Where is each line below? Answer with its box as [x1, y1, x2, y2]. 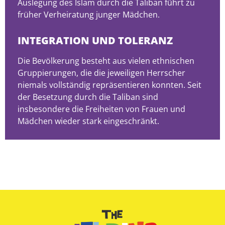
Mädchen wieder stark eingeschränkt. [18, 116, 159, 127]
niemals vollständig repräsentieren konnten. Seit [18, 79, 201, 91]
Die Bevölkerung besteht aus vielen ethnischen [18, 55, 194, 67]
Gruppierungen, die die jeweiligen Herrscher [18, 67, 185, 79]
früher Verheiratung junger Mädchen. [18, 9, 160, 21]
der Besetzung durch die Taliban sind [18, 91, 158, 103]
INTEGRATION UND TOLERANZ [18, 34, 173, 48]
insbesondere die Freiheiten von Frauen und [18, 103, 185, 115]
